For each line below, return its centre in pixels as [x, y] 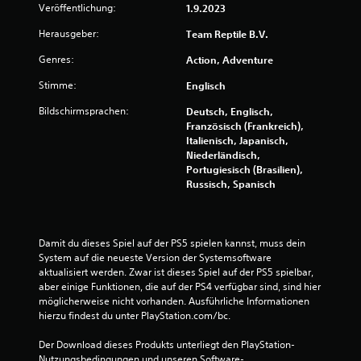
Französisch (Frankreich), [245, 125]
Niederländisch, [223, 154]
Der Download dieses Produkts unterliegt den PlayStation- [167, 344]
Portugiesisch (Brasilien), [245, 169]
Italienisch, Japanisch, [237, 140]
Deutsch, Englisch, [230, 111]
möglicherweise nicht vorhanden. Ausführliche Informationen [174, 301]
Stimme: [58, 85]
